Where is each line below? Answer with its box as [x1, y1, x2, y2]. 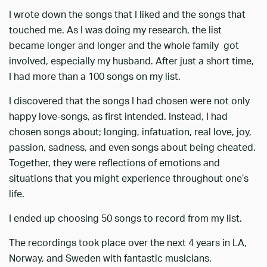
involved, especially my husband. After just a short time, [9, 56, 254, 66]
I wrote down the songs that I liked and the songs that [9, 10, 246, 20]
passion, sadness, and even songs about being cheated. [9, 142, 256, 153]
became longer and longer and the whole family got [9, 41, 239, 51]
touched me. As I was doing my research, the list [9, 25, 222, 35]
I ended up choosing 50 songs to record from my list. [9, 213, 242, 223]
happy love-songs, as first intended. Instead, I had [9, 111, 228, 122]
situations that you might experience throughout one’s [9, 173, 249, 184]
